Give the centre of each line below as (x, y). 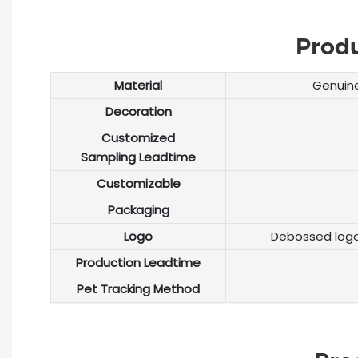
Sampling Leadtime (139, 157)
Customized (139, 137)
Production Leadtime (139, 262)
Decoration (138, 111)
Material (139, 85)
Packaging (138, 209)
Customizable (138, 183)
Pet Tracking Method (139, 288)
